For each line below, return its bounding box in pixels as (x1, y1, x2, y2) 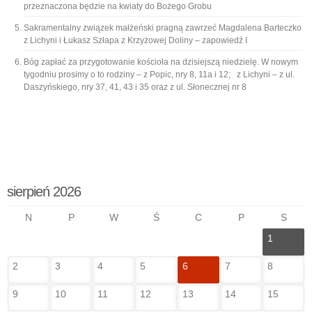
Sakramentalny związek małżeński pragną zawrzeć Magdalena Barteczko (24, 23, 302, 33)
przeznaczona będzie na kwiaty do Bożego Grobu (24, 1, 212, 11)
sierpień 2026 (7, 184, 81, 199)
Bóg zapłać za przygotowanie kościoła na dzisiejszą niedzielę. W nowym (24, 57, 298, 67)
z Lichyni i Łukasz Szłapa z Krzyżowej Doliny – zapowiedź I (24, 36, 247, 45)
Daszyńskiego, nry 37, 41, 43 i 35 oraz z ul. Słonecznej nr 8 (24, 82, 247, 92)
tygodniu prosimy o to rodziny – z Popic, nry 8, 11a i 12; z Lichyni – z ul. (24, 70, 295, 79)
